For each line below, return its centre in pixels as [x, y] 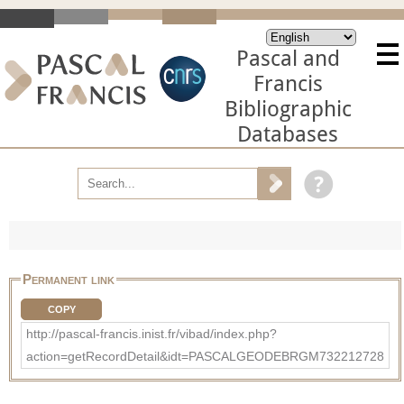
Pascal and [288, 59]
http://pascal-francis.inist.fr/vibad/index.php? [151, 333]
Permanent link [69, 279]
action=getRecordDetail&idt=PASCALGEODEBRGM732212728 [205, 356]
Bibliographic [288, 109]
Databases [288, 134]
